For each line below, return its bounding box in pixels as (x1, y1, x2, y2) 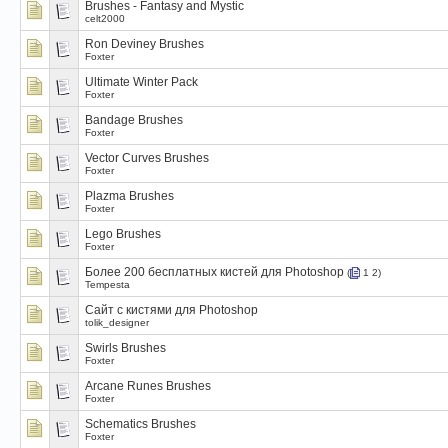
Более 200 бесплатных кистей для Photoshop (85, 265, 344, 279)
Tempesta (85, 279, 130, 291)
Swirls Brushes (85, 341, 166, 355)
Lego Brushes (85, 227, 161, 241)
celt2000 (85, 13, 125, 24)
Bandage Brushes (85, 113, 183, 127)
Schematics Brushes (85, 417, 196, 431)
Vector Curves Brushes (85, 151, 209, 165)
